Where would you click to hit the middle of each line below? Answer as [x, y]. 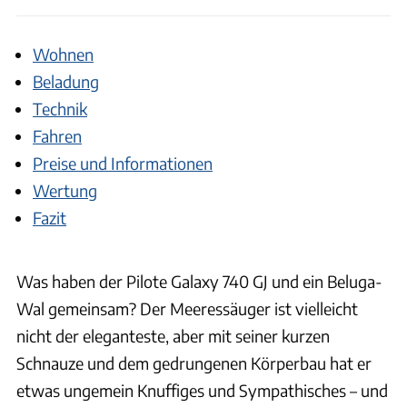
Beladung [66, 81]
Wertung [65, 190]
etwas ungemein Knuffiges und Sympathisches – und [202, 391]
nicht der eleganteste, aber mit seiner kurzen [173, 336]
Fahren [57, 135]
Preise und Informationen [123, 163]
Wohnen [63, 54]
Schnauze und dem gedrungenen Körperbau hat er [194, 363]
